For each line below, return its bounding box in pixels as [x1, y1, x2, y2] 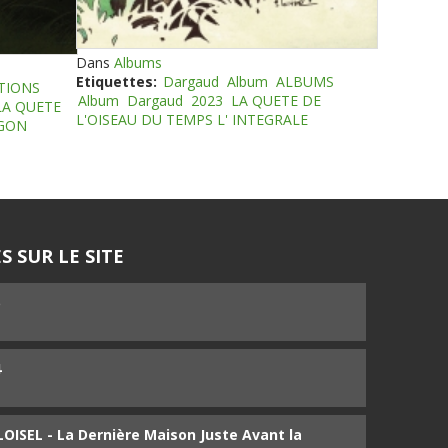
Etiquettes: [76, 72, 157, 91]
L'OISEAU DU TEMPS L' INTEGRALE [76, 110, 308, 129]
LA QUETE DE [231, 91, 321, 110]
